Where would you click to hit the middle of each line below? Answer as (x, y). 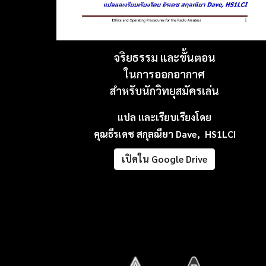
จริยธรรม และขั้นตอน (164, 57)
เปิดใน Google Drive (165, 159)
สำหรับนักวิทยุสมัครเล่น (165, 91)
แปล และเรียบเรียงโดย (165, 117)
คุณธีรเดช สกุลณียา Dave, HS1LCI (164, 134)
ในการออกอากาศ (165, 74)
